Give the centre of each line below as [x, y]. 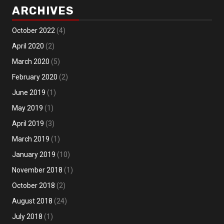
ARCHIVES [43, 11]
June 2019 [29, 93]
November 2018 [37, 170]
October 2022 [33, 31]
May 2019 [27, 108]
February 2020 [35, 77]
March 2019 [31, 139]
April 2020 [28, 46]
